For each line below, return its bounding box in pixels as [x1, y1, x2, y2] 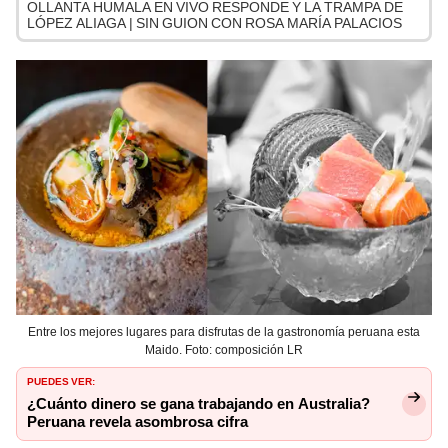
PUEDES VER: [27, 371, 95, 388]
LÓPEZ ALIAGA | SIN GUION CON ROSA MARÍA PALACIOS [27, 15, 402, 32]
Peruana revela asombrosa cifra [27, 412, 248, 431]
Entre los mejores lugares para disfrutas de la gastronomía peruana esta [28, 324, 420, 339]
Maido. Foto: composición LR [145, 342, 303, 357]
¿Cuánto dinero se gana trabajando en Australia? [27, 394, 370, 413]
